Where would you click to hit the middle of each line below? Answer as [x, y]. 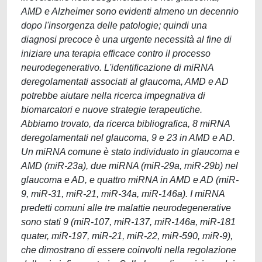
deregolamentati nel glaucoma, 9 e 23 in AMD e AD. [128, 138]
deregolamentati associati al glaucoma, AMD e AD [125, 82]
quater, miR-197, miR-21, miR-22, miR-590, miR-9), [127, 236]
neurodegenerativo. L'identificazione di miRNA [117, 68]
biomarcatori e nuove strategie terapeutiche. [112, 110]
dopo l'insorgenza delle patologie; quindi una [114, 25]
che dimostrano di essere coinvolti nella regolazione [129, 250]
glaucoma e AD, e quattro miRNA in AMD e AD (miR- [130, 180]
